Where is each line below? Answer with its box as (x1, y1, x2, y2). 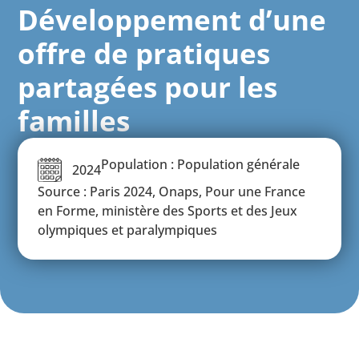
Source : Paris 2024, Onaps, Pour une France (38, 182, 306, 200)
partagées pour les (18, 67, 278, 106)
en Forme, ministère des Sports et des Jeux (38, 201, 298, 220)
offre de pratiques (18, 34, 271, 72)
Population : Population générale (100, 155, 300, 173)
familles (18, 101, 131, 139)
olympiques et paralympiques (38, 220, 218, 239)
